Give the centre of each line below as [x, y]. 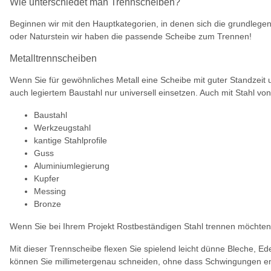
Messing [50, 191]
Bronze [47, 204]
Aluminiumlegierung [72, 166]
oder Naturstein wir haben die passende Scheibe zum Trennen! [131, 36]
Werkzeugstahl [62, 128]
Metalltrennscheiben [53, 58]
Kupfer [47, 178]
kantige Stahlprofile [70, 140]
